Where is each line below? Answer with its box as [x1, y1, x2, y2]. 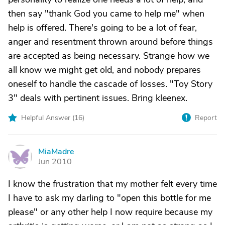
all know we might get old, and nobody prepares [8, 64, 201, 76]
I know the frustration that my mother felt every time [8, 178, 217, 190]
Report [195, 113, 217, 123]
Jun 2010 [38, 156, 72, 167]
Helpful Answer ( [21, 113, 74, 123]
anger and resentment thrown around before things [8, 36, 213, 48]
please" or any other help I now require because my [8, 206, 212, 218]
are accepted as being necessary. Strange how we [8, 50, 209, 62]
